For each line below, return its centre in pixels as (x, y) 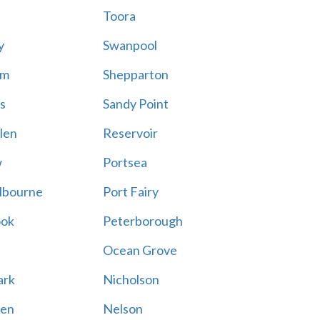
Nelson (122, 309)
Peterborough (142, 221)
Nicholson (131, 279)
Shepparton (135, 74)
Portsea (125, 162)
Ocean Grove (140, 250)
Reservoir (130, 133)
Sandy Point (135, 104)
